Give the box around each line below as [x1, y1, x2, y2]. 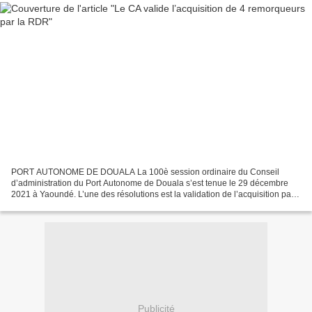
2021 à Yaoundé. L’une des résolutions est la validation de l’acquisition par [11, 189, 294, 199]
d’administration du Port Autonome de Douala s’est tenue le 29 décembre [11, 178, 288, 188]
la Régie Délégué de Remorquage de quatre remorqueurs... [11, 200, 237, 210]
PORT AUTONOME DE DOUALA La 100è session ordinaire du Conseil [11, 166, 279, 177]
